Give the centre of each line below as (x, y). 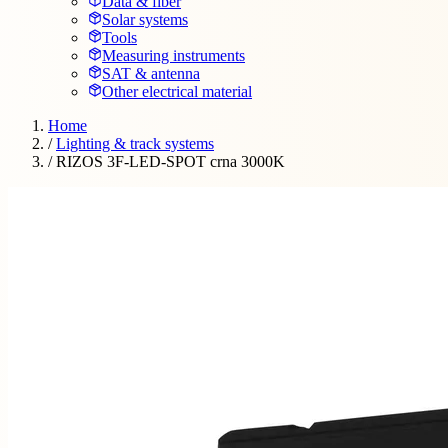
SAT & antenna (151, 73)
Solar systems (145, 19)
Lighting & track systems (135, 143)
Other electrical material (177, 91)
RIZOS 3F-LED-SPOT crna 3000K (170, 161)
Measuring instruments (173, 55)
